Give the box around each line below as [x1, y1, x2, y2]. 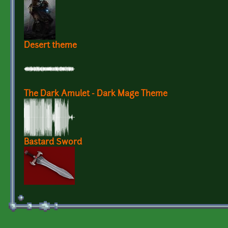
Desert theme [24, 41, 77, 50]
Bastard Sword [24, 138, 82, 147]
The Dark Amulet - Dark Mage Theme [24, 90, 167, 98]
